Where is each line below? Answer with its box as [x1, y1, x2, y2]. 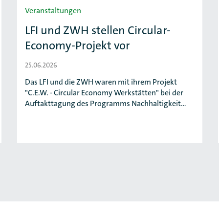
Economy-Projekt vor [25, 38, 130, 53]
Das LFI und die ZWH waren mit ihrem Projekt [25, 77, 177, 87]
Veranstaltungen [25, 5, 81, 16]
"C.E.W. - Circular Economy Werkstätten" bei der [25, 88, 183, 98]
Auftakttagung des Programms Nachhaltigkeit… [25, 98, 186, 109]
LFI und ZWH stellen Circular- [25, 22, 171, 38]
